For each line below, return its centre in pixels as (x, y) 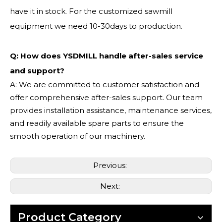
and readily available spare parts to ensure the (97, 123)
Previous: (111, 165)
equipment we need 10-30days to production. (96, 26)
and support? (37, 71)
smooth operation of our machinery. (78, 136)
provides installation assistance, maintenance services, (111, 110)
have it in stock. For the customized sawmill (91, 11)
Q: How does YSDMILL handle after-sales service (107, 56)
